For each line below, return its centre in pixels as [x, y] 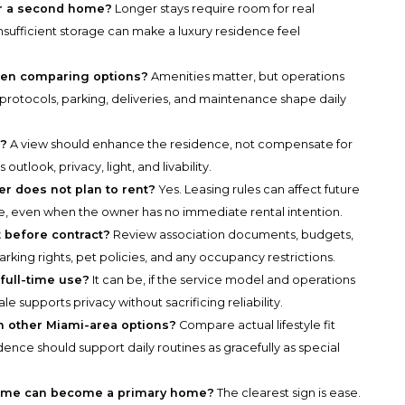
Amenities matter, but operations [247, 77]
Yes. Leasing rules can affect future [258, 190]
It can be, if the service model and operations [223, 280]
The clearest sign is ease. [288, 393]
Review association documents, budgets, [232, 235]
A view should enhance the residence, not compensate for [180, 145]
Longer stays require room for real [214, 9]
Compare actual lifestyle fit [256, 325]
